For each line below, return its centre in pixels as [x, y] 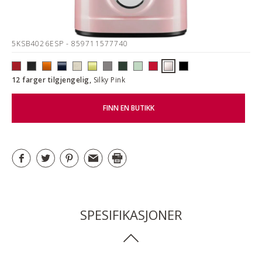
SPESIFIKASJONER [131, 214]
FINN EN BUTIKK [128, 108]
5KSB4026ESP [39, 44]
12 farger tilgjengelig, [53, 80]
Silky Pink [109, 80]
